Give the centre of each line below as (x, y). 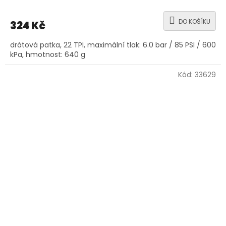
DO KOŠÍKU (194, 21)
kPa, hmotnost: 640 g (48, 54)
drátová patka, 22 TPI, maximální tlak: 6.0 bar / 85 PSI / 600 (113, 45)
